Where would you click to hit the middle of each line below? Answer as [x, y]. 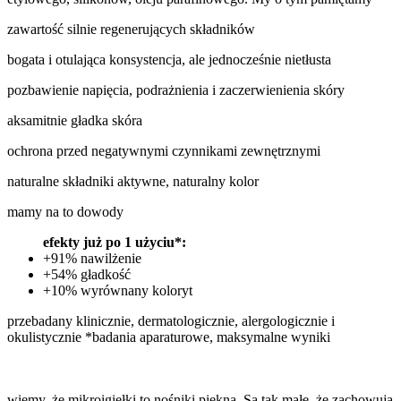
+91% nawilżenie [92, 259]
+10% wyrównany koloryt [118, 291]
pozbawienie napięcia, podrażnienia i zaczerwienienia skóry [176, 90]
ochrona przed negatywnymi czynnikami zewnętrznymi [164, 151]
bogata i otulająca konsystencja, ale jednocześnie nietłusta [169, 60]
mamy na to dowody [65, 212]
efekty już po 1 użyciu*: [115, 243]
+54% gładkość [87, 275]
